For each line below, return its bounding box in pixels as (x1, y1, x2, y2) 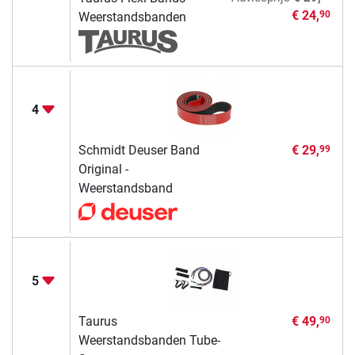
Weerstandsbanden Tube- (78, 333, 220, 349)
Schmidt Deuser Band (78, 143, 200, 158)
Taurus (78, 314, 117, 330)
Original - (78, 162, 128, 177)
